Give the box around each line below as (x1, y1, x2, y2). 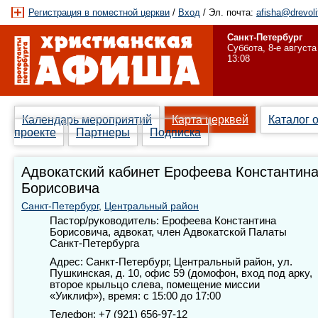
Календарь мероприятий (22, 114, 152, 126)
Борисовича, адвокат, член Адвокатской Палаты (50, 226, 287, 238)
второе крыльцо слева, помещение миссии (50, 279, 260, 290)
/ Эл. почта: (200, 7, 256, 18)
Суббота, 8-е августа (227, 43, 317, 53)
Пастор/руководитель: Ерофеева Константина (50, 215, 276, 226)
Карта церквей (172, 114, 248, 126)
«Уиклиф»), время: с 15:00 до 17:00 (50, 290, 221, 302)
